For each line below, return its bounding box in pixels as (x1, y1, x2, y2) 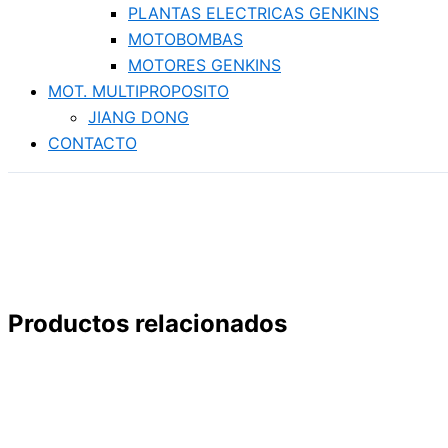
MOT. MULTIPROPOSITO (48, 81, 229, 101)
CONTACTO (48, 133, 137, 153)
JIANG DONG (88, 107, 189, 127)
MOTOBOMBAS (128, 29, 243, 49)
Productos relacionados (8, 308, 287, 338)
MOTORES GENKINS (128, 55, 281, 75)
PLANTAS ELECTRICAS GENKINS (128, 3, 379, 23)
